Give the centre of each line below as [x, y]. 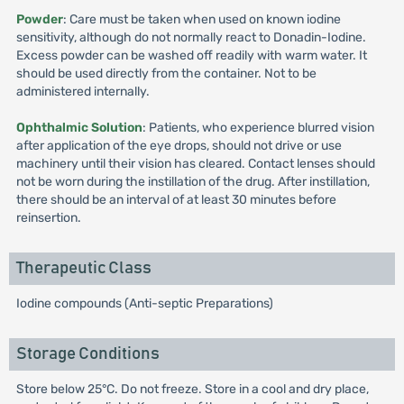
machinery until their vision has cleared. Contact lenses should [195, 164]
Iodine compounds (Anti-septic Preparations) [144, 303]
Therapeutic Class [83, 268]
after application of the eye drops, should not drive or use [179, 146]
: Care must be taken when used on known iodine [202, 19]
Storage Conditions [87, 354]
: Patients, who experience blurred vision [258, 128]
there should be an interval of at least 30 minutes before [176, 200]
